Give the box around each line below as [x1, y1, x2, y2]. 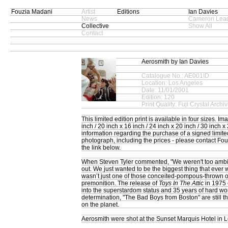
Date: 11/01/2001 [141, 87, 189, 94]
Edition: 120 [141, 94, 175, 101]
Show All [188, 22, 212, 30]
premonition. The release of [81, 180, 159, 187]
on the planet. [81, 201, 119, 208]
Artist [81, 8, 95, 15]
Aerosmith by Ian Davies [141, 58, 209, 65]
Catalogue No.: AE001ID [141, 72, 209, 79]
